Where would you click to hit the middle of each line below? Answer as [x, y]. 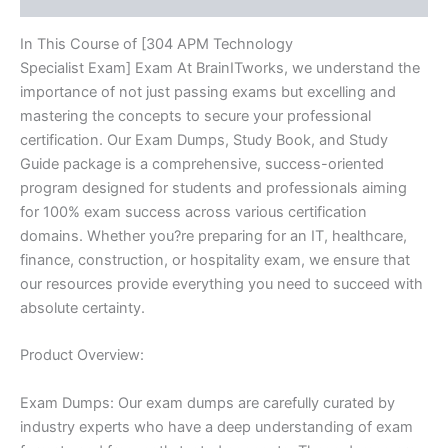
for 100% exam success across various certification [193, 211]
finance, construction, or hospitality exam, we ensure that [215, 259]
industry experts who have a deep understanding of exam [216, 426]
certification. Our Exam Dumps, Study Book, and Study [204, 139]
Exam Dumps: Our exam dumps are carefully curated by [207, 402]
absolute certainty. [82, 307]
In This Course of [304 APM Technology [156, 43]
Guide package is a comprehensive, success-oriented [202, 163]
